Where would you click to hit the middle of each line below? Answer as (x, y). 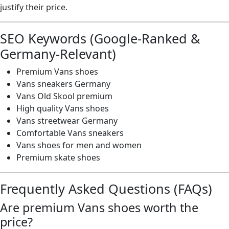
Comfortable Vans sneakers (70, 133)
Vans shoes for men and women (79, 145)
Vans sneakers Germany (63, 84)
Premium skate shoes (58, 157)
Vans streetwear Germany (67, 121)
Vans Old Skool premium (64, 96)
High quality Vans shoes (63, 108)
